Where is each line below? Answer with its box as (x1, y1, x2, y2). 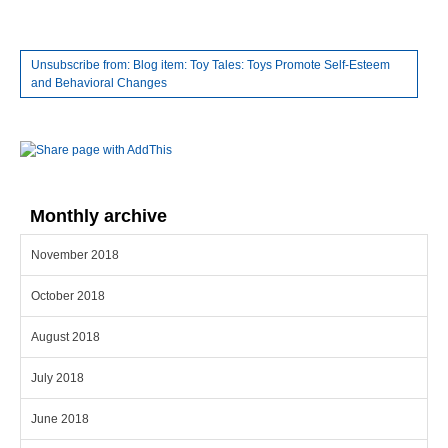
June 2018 (31, 412, 89, 427)
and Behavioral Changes (31, 76, 167, 91)
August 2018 (31, 330, 100, 345)
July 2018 (31, 371, 84, 386)
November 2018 (31, 248, 119, 263)
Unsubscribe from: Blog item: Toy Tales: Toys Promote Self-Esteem (31, 58, 390, 73)
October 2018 (31, 289, 105, 304)
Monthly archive (30, 206, 167, 227)
